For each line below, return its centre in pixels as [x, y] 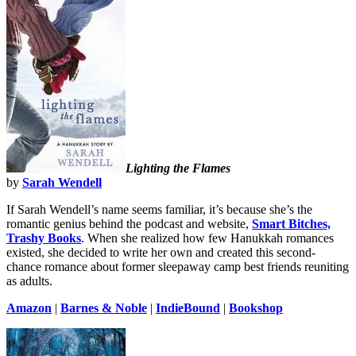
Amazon [29, 308]
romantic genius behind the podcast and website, [129, 223]
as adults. [29, 281]
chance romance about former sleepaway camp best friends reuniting [178, 266]
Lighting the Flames [178, 168]
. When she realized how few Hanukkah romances [207, 238]
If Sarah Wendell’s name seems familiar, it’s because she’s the [159, 209]
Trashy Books [44, 238]
